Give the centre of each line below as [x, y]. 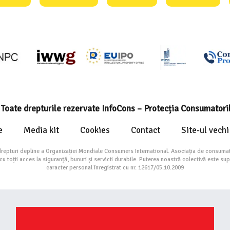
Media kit [41, 130]
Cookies [95, 130]
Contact [146, 130]
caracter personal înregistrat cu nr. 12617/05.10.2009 [115, 168]
